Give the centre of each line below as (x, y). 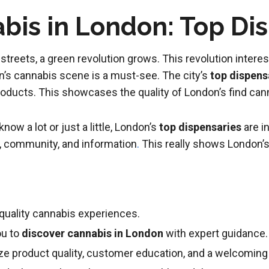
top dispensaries (200, 127)
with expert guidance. (215, 234)
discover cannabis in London (92, 234)
